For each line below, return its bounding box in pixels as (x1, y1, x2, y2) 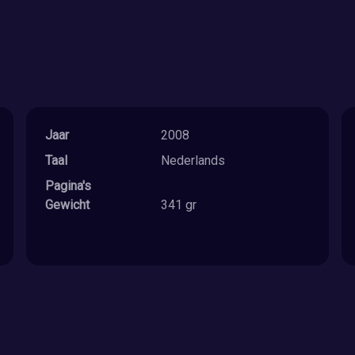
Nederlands (160, 152, 225, 168)
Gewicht (45, 197, 90, 212)
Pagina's (45, 177, 92, 193)
